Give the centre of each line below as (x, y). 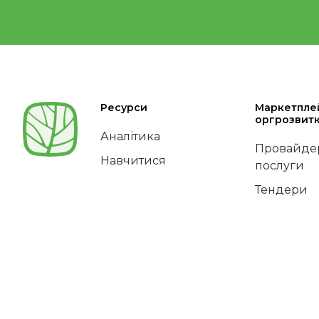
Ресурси (124, 108)
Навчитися (133, 161)
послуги (279, 166)
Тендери (281, 190)
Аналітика (130, 137)
